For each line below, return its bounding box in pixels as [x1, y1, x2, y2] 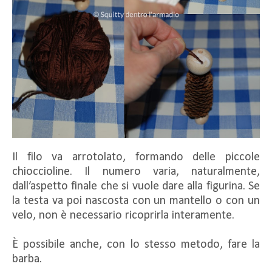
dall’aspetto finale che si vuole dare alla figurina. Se [12, 180, 260, 192]
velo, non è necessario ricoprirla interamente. [12, 209, 237, 222]
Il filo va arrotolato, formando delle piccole [12, 151, 260, 163]
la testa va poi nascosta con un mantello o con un [12, 194, 260, 207]
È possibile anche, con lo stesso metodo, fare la [12, 238, 260, 251]
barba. [12, 253, 42, 265]
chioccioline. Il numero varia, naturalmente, [12, 165, 260, 178]
